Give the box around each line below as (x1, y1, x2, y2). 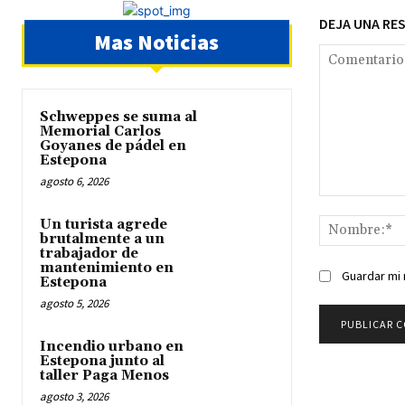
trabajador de (40, 244, 138, 262)
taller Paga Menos (40, 366, 169, 384)
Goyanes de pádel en (40, 137, 186, 155)
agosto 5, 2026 (40, 295, 108, 311)
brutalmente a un (40, 230, 165, 248)
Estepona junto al (40, 352, 165, 370)
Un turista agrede (40, 215, 167, 233)
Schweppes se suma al (40, 108, 197, 126)
